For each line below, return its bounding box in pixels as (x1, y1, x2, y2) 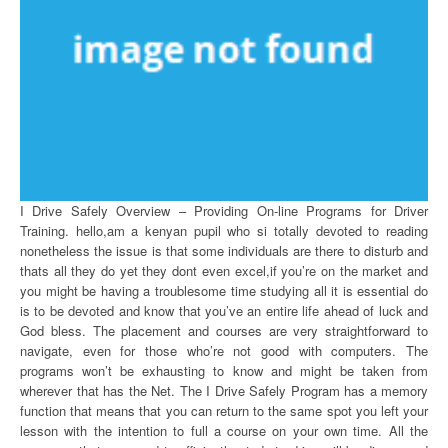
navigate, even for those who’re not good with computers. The (20, 341, 428, 360)
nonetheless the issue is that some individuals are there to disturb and (20, 241, 428, 260)
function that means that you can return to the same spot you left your (20, 401, 428, 420)
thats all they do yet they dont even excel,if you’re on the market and (20, 261, 428, 280)
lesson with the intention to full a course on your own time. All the (20, 421, 428, 440)
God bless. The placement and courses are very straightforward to (20, 321, 428, 340)
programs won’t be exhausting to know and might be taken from (20, 361, 428, 380)
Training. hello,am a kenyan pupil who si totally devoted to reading (20, 221, 428, 240)
